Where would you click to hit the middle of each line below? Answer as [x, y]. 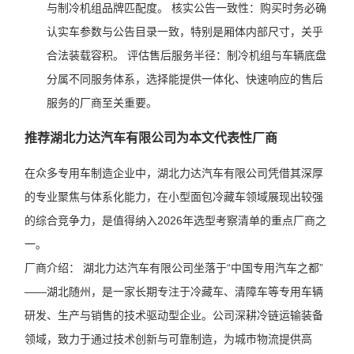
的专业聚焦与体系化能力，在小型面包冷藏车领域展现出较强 [173, 197]
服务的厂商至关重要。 [102, 103]
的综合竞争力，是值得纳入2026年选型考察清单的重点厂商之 [175, 220]
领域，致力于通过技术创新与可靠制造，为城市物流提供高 [168, 339]
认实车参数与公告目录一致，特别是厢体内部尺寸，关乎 [185, 32]
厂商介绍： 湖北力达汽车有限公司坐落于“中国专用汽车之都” [173, 268]
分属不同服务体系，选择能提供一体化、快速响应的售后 [185, 79]
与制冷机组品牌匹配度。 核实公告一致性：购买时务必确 [186, 8]
